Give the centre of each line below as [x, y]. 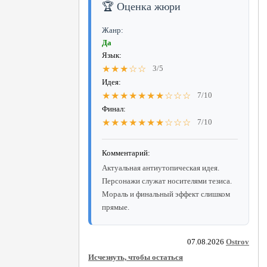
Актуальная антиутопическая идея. [161, 167]
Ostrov [237, 241]
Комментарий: [126, 153]
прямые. [116, 207]
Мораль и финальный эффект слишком [166, 194]
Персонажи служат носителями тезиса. [167, 181]
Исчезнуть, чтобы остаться [136, 257]
